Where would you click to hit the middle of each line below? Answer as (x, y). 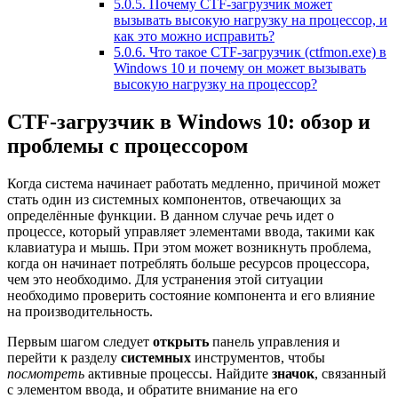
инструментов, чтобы (258, 357)
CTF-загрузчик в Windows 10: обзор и (189, 121)
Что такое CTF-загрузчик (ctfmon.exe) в (266, 52)
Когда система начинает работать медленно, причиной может (194, 183)
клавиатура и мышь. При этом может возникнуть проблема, (189, 247)
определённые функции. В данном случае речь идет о (171, 215)
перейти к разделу (64, 357)
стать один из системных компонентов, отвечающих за (174, 199)
